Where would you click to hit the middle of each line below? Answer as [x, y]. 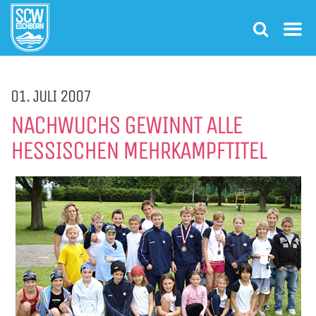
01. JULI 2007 [51, 96]
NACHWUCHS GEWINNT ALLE [126, 125]
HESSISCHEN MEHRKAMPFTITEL [138, 151]
